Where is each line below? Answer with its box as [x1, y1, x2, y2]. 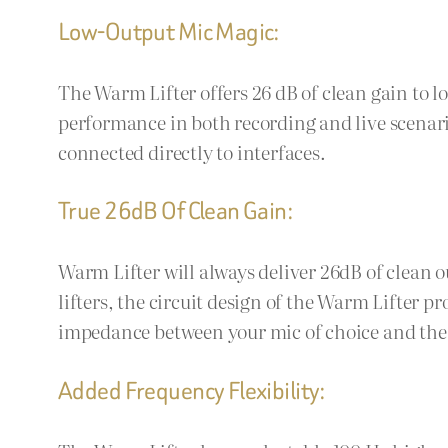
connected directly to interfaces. [58, 136, 326, 166]
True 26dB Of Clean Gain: [58, 193, 294, 229]
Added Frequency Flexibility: [58, 373, 326, 409]
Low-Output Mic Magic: [58, 13, 280, 49]
